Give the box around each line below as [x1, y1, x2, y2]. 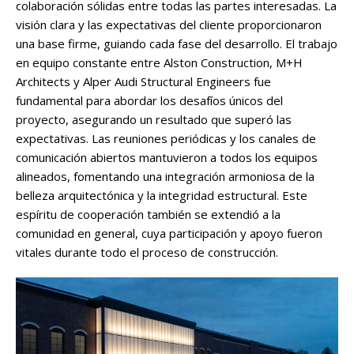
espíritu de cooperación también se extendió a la [16, 205, 281, 222]
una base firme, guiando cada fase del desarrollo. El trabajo [16, 35, 337, 51]
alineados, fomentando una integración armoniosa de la [16, 168, 314, 184]
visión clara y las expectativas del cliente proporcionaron [16, 16, 322, 32]
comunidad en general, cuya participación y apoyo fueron [16, 224, 322, 241]
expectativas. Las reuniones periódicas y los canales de [16, 130, 316, 146]
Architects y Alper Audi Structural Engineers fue [16, 73, 271, 89]
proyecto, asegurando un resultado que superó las [16, 111, 292, 127]
